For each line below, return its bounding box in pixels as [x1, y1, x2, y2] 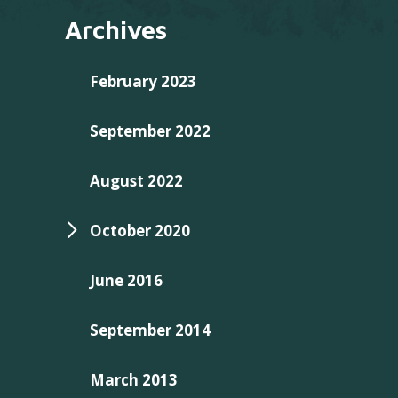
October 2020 [89, 220, 190, 242]
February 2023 [89, 71, 196, 92]
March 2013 [89, 370, 178, 391]
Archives [64, 15, 167, 45]
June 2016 [89, 270, 163, 291]
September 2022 [89, 121, 211, 142]
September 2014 [89, 320, 211, 341]
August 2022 [89, 171, 183, 192]
